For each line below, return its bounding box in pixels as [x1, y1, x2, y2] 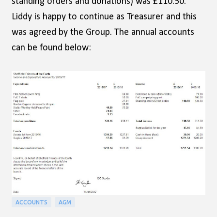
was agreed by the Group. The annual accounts [12, 28, 194, 37]
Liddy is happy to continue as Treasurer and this [12, 12, 197, 22]
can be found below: [12, 43, 91, 53]
